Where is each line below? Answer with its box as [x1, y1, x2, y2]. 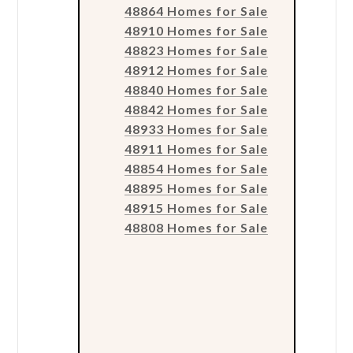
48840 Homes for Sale [124, 82, 268, 98]
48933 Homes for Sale [124, 121, 268, 137]
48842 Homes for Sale [124, 102, 268, 117]
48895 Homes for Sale [124, 180, 268, 196]
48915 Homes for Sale [124, 200, 268, 216]
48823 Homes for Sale [124, 43, 268, 58]
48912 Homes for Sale [124, 62, 268, 78]
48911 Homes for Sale [124, 141, 268, 157]
